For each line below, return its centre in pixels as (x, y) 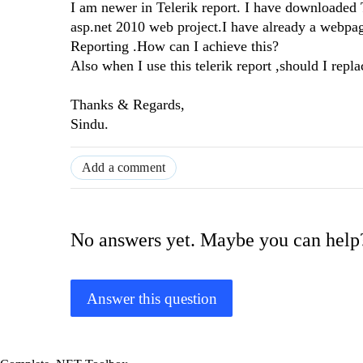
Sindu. (90, 124)
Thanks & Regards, (128, 105)
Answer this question (152, 298)
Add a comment (124, 168)
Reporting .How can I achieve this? (175, 47)
